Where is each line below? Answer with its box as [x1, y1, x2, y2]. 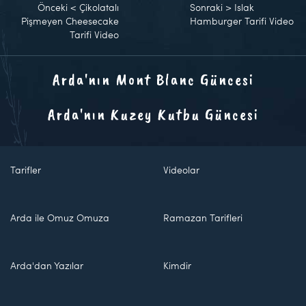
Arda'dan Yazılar [10, 259, 83, 272]
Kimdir [163, 259, 191, 272]
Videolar [163, 163, 199, 176]
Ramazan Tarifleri [163, 211, 242, 224]
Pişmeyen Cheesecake [21, 14, 119, 27]
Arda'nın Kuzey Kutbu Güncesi [47, 103, 259, 124]
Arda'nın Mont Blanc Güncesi [52, 68, 254, 89]
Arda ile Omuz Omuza [10, 211, 109, 224]
